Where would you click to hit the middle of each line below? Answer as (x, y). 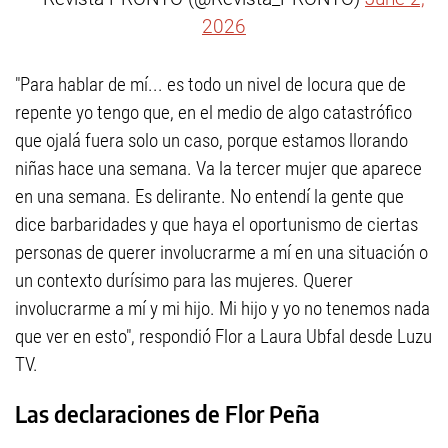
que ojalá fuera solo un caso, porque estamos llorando (211, 140)
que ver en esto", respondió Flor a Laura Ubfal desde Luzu (223, 336)
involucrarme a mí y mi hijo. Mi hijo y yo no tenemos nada (222, 308)
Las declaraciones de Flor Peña (167, 413)
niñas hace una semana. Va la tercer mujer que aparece (218, 168)
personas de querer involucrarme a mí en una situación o (221, 252)
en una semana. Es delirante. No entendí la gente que (209, 196)
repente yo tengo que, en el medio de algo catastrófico (213, 112)
